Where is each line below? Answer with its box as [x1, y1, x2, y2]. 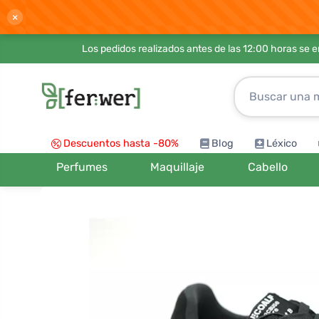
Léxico [266, 137, 297, 150]
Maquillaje [150, 160, 205, 174]
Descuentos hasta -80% [63, 137, 179, 150]
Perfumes [56, 160, 108, 174]
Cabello [247, 160, 288, 174]
